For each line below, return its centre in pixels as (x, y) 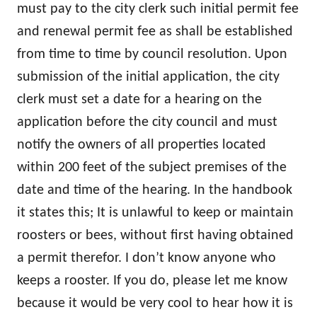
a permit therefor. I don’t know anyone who (146, 259)
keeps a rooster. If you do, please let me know (152, 281)
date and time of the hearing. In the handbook (155, 191)
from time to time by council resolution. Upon (152, 55)
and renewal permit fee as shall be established (155, 32)
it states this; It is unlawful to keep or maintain (155, 213)
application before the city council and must (147, 123)
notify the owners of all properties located (142, 145)
